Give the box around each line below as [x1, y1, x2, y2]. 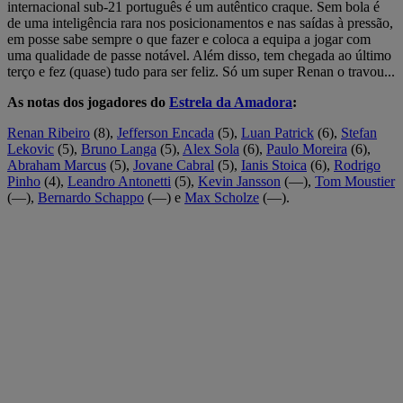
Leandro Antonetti [67, 173, 171, 189]
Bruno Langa [81, 140, 157, 157]
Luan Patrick [241, 124, 314, 140]
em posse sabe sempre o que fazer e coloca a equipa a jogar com [7, 31, 371, 47]
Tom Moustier [315, 173, 395, 189]
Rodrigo [334, 157, 381, 173]
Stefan [341, 124, 377, 140]
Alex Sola [183, 140, 239, 157]
